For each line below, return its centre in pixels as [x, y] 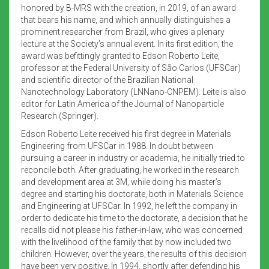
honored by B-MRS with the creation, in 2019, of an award [128, 8]
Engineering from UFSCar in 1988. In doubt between [117, 146]
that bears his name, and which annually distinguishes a [126, 20]
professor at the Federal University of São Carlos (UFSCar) [131, 68]
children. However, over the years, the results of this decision [134, 254]
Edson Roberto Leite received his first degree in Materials [126, 134]
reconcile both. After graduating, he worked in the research [130, 170]
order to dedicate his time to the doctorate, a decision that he [134, 218]
